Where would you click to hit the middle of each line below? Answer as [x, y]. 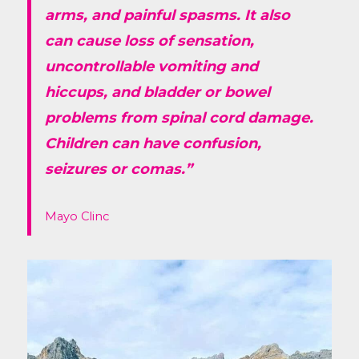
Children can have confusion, [153, 143]
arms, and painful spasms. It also [168, 15]
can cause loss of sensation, [150, 40]
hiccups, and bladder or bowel [158, 92]
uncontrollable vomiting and [152, 66]
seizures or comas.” [119, 169]
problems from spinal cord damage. [179, 117]
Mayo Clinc [77, 216]
